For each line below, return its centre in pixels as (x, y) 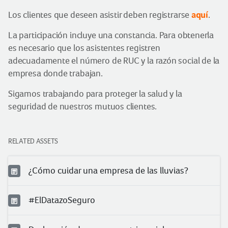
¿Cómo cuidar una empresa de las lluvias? (108, 170)
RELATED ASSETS (33, 141)
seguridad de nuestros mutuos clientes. (83, 106)
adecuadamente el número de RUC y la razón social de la (114, 61)
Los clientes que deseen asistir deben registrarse (100, 15)
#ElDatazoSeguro (62, 200)
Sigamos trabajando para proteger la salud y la (95, 94)
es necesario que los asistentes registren (84, 48)
